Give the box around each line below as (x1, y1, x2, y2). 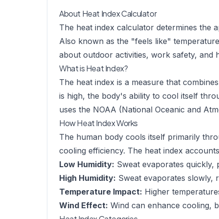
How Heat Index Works (59, 118, 138, 128)
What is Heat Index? (59, 63, 128, 73)
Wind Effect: (59, 200, 108, 210)
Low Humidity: (59, 159, 114, 169)
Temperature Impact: (59, 187, 142, 197)
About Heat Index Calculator (59, 8, 157, 19)
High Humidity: (59, 173, 116, 183)
